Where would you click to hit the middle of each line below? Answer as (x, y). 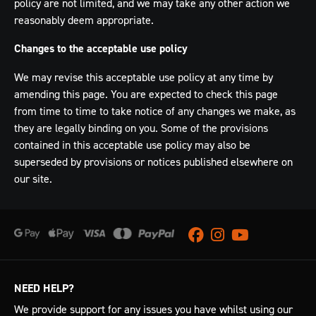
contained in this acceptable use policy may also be (132, 145)
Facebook (210, 235)
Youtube (249, 235)
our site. (33, 178)
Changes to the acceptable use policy (101, 48)
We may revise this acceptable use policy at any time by (144, 77)
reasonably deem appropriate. (84, 20)
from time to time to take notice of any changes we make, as (155, 111)
